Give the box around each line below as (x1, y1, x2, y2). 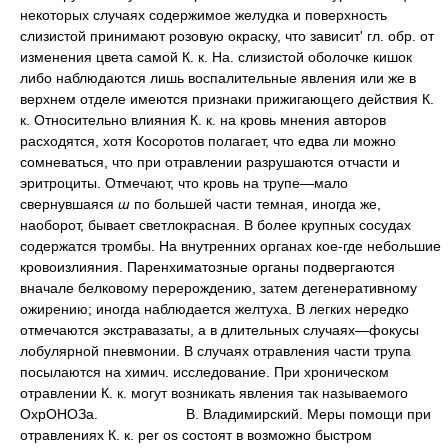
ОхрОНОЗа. (20, 405, 98, 422)
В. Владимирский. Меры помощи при (186, 405, 431, 422)
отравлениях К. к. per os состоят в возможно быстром (20, 426, 372, 443)
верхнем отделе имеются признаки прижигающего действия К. (20, 90, 434, 107)
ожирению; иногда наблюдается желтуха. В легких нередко (20, 300, 409, 317)
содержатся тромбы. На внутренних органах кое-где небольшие (20, 237, 441, 254)
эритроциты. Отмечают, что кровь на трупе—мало (20, 174, 348, 191)
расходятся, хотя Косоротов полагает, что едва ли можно (20, 132, 396, 149)
